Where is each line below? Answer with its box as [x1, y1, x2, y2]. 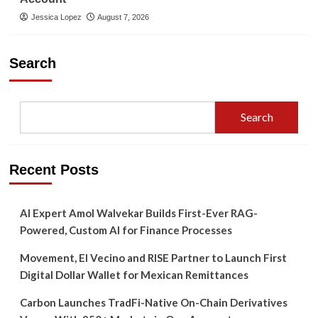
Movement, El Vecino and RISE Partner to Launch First [19, 251, 287, 264]
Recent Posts [9, 161, 99, 177]
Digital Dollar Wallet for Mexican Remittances [19, 268, 248, 281]
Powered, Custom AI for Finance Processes [19, 223, 232, 236]
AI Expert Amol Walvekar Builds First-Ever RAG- [19, 206, 258, 219]
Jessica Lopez [31, 12, 82, 21]
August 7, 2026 [97, 12, 149, 21]
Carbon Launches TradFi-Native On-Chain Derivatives [19, 295, 287, 309]
